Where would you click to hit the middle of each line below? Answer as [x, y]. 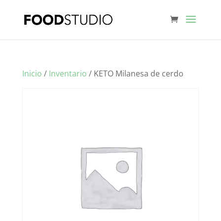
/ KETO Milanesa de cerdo [135, 74]
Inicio [32, 74]
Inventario [68, 74]
